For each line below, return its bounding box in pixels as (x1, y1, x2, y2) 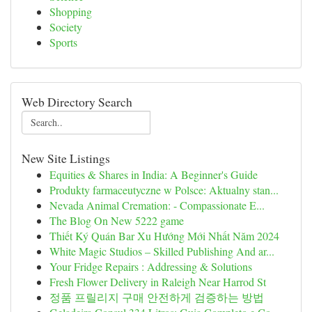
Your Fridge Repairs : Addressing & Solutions (49, 259, 252, 274)
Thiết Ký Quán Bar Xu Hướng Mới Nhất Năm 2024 (49, 228, 279, 243)
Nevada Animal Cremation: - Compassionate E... (49, 198, 265, 212)
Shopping (49, 4, 92, 19)
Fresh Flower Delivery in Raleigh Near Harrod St (49, 274, 266, 289)
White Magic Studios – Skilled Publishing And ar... (49, 244, 274, 258)
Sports (49, 35, 77, 49)
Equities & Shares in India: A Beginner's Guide (49, 167, 258, 182)
